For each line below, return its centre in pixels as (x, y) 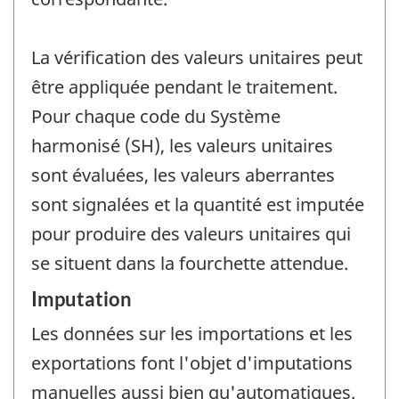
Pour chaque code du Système (156, 117)
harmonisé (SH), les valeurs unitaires (182, 146)
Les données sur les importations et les (192, 333)
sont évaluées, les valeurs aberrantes (183, 175)
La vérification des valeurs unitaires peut (197, 58)
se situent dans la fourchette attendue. (190, 264)
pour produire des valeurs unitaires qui (191, 234)
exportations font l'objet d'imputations (192, 362)
